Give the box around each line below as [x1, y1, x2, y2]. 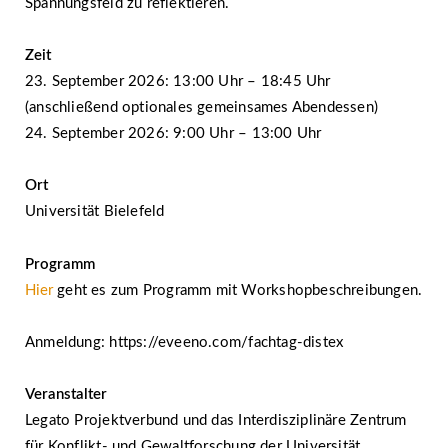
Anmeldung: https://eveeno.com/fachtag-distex [25, 334, 344, 350]
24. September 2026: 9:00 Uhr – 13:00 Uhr [25, 126, 322, 141]
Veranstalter [25, 387, 107, 402]
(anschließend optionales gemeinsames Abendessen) [25, 100, 379, 115]
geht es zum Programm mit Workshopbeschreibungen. [53, 282, 423, 298]
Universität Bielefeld [25, 204, 165, 220]
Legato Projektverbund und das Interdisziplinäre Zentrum [25, 413, 407, 428]
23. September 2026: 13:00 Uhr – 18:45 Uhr [25, 74, 331, 89]
